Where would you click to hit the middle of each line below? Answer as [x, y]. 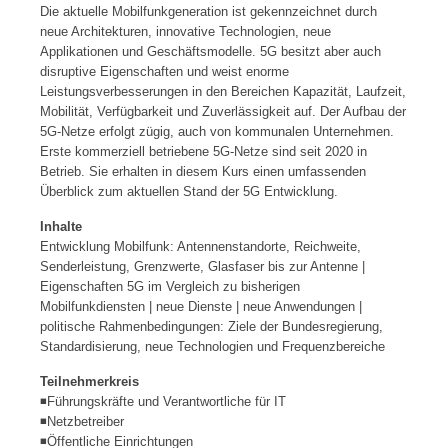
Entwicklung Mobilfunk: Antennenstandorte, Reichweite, [200, 246]
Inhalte [61, 226]
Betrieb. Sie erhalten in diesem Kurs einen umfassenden [203, 171]
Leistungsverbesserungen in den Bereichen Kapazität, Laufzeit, [223, 91]
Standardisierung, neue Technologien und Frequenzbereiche [212, 346]
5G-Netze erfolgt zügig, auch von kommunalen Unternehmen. [217, 131]
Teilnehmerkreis [89, 381]
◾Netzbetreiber [82, 421]
